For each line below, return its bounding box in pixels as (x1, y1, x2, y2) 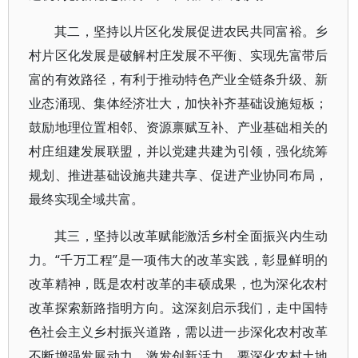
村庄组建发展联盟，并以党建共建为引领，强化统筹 (29, 142, 328, 160)
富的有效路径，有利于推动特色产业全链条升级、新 (29, 70, 328, 88)
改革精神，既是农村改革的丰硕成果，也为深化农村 (29, 275, 328, 292)
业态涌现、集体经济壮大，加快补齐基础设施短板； (29, 94, 328, 112)
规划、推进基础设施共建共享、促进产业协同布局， (29, 166, 328, 184)
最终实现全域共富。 (29, 190, 144, 208)
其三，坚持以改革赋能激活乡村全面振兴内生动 (54, 227, 328, 245)
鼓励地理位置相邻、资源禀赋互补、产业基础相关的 (29, 118, 328, 136)
